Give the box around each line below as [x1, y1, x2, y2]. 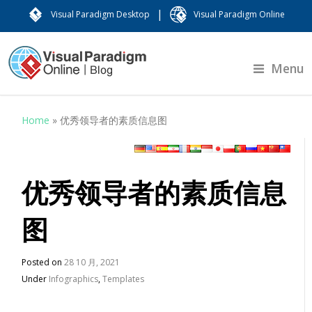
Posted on [22, 256, 65, 268]
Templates [102, 273, 145, 285]
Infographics [49, 273, 99, 285]
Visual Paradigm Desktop [51, 8, 150, 20]
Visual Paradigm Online [194, 8, 285, 20]
